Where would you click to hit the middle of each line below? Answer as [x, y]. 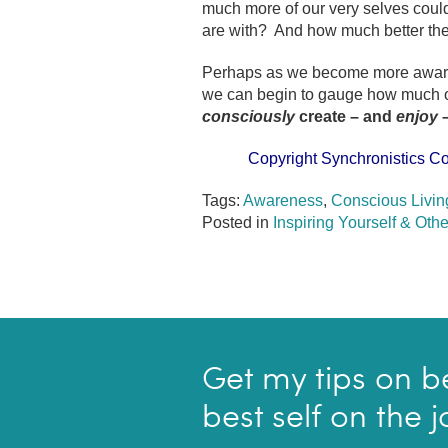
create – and [345, 116]
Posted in [237, 222]
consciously [248, 116]
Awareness [283, 200]
